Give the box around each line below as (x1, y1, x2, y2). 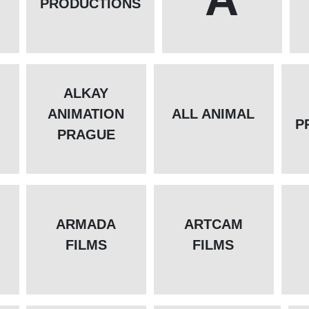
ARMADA (56, 217, 117, 232)
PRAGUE (57, 127, 115, 143)
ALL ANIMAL (172, 106, 255, 122)
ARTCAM (183, 217, 243, 232)
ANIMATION (48, 106, 125, 122)
